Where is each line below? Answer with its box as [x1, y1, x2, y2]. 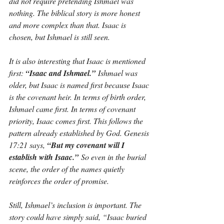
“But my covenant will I [47, 139, 126, 150]
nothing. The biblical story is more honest [9, 7, 142, 18]
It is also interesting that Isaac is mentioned [9, 55, 147, 66]
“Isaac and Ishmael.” [25, 67, 95, 78]
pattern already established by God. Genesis [9, 127, 151, 138]
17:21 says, [9, 139, 47, 150]
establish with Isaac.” [9, 151, 78, 162]
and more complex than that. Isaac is [9, 19, 128, 30]
